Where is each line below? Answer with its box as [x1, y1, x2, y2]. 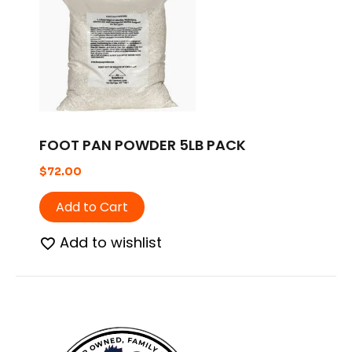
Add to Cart [56, 198, 128, 217]
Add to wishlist [60, 233, 162, 253]
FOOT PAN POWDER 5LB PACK [39, 135, 246, 156]
